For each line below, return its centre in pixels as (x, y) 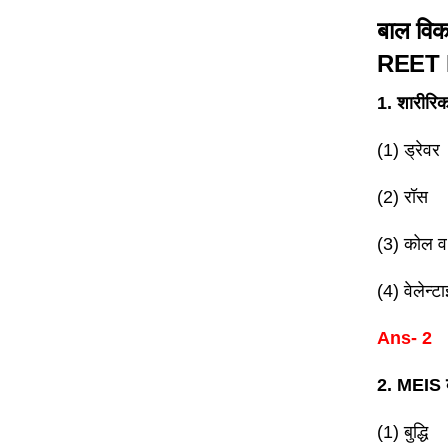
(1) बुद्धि (402, 431)
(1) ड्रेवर (408, 149)
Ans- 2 (407, 337)
